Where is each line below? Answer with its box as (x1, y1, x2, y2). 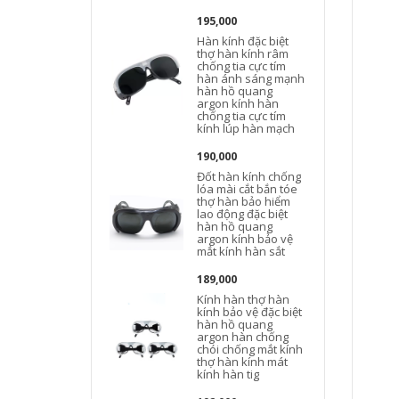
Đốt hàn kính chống (197, 168, 302, 184)
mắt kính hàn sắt (197, 243, 286, 259)
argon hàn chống (197, 329, 289, 345)
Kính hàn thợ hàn (197, 291, 290, 307)
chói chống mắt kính (197, 341, 304, 357)
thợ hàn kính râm (197, 45, 289, 61)
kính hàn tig (197, 366, 260, 382)
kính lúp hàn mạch (197, 120, 296, 136)
